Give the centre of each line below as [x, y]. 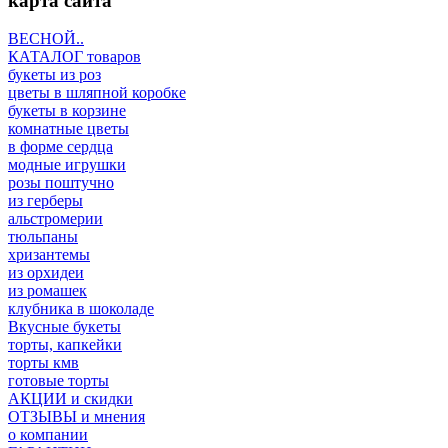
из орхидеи [46, 273]
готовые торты [58, 381]
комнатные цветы [68, 129]
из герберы [45, 201]
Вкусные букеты [64, 327]
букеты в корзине [67, 111]
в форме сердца [60, 147]
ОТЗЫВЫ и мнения [76, 417]
